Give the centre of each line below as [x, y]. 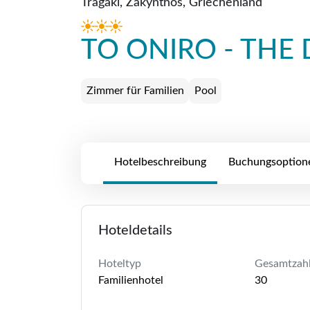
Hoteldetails [135, 230]
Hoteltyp [120, 263]
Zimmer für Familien [135, 90]
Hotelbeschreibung [160, 162]
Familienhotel [131, 280]
